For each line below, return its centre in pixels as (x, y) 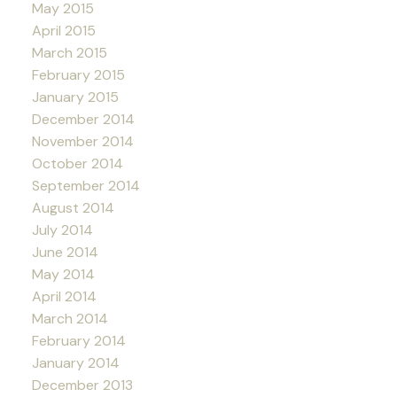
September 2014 (86, 185)
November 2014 (82, 141)
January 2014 (75, 362)
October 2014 (77, 163)
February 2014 (78, 340)
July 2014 (62, 230)
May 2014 (63, 274)
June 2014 (65, 252)
